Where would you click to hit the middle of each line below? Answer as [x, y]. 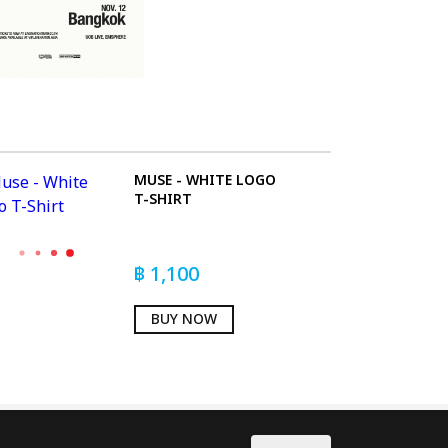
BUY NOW [183, 319]
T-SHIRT [162, 199]
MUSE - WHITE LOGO [204, 180]
